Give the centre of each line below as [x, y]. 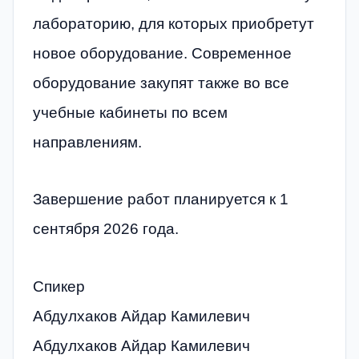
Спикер [59, 286]
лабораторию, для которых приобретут [173, 23]
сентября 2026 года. [106, 229]
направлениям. [87, 142]
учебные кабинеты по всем [130, 112]
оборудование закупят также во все [161, 83]
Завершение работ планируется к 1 [161, 200]
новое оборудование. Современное [162, 53]
